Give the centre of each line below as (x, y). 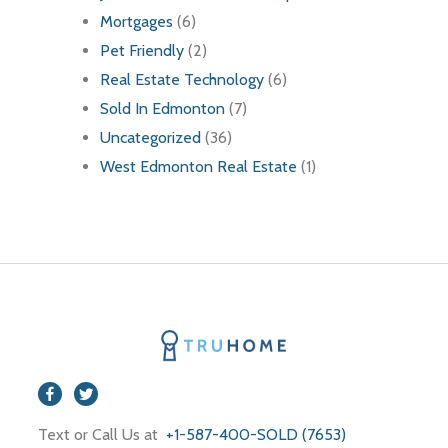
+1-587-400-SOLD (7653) (254, 435)
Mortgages (136, 22)
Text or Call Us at (100, 435)
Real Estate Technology (182, 80)
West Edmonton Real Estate (198, 167)
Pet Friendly (142, 51)
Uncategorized (150, 138)
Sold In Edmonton (162, 109)
